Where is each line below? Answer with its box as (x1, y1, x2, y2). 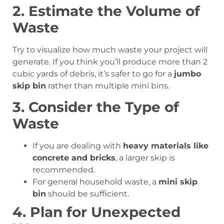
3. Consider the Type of (12, 98, 179, 116)
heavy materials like (123, 141, 208, 151)
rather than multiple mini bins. (46, 81, 169, 91)
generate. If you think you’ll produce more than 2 (12, 57, 207, 67)
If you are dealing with (32, 141, 123, 151)
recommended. (32, 165, 95, 175)
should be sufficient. (46, 189, 129, 199)
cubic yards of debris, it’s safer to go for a (12, 69, 174, 79)
